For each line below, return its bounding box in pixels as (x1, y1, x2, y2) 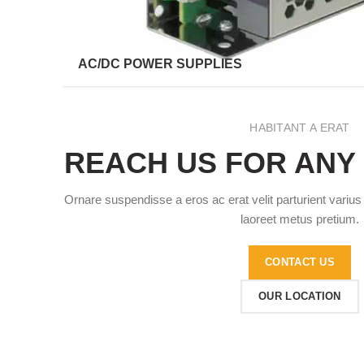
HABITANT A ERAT (249, 121, 350, 135)
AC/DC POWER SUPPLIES (78, 57, 242, 71)
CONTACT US (265, 256, 335, 269)
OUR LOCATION (258, 290, 341, 303)
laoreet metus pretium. (240, 212, 359, 227)
